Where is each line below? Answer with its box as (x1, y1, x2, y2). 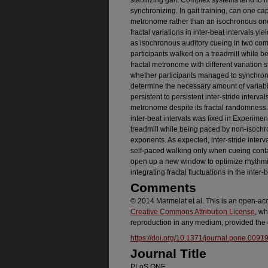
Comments (130, 181, 196, 194)
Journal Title (130, 246, 206, 260)
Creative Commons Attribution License (130, 208, 255, 216)
